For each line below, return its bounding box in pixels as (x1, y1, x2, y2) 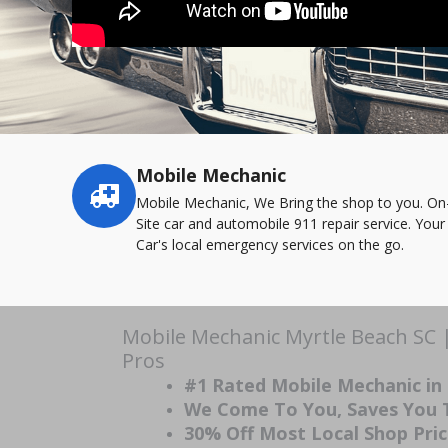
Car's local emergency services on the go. (136, 235, 404, 254)
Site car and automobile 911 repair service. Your (136, 214, 445, 233)
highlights (71, 186, 132, 205)
